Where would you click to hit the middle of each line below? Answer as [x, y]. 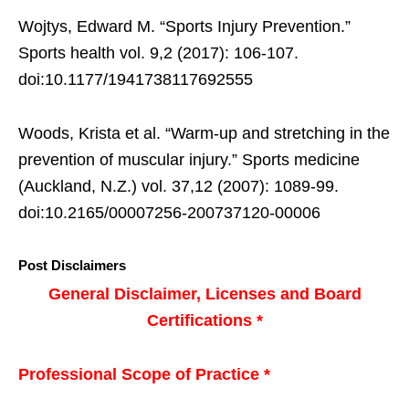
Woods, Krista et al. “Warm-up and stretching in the [204, 133]
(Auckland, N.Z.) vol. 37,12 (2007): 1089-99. [178, 186]
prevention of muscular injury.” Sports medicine [189, 159]
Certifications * [204, 320]
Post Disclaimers [72, 265]
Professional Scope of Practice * [144, 374]
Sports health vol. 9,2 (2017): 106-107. [158, 52]
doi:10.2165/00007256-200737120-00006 [169, 212]
